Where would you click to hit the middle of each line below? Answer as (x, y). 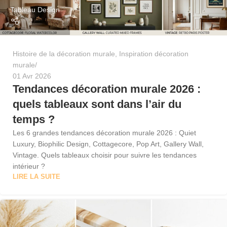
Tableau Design (35, 10)
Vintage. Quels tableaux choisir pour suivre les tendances (105, 155)
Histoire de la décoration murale (64, 53)
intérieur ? (29, 166)
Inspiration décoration (154, 53)
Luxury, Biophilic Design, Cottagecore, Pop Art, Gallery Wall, (108, 144)
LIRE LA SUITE (36, 177)
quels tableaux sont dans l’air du (97, 104)
